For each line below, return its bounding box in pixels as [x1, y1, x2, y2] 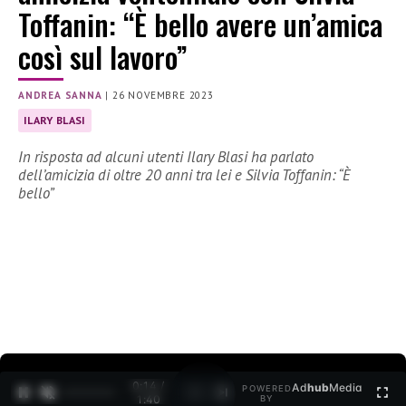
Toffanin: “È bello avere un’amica [18, 3, 382, 46]
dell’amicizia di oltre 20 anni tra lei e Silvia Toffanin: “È [18, 165, 351, 186]
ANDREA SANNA [18, 89, 102, 102]
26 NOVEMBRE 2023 [112, 89, 214, 102]
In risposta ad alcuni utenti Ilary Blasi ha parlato [18, 147, 314, 168]
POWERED [242, 383, 293, 394]
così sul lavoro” [18, 35, 188, 79]
